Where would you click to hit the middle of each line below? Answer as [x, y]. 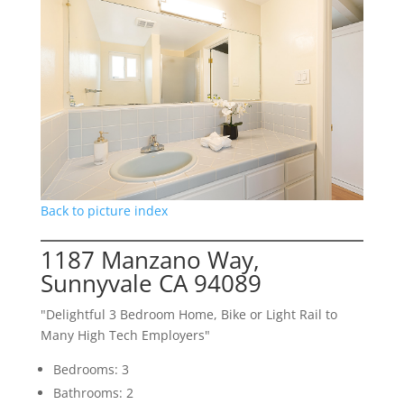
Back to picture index [104, 211]
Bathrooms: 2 [93, 393]
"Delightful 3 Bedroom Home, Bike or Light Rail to [188, 315]
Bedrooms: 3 [91, 370]
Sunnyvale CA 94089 [151, 284]
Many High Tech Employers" [125, 335]
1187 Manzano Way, [150, 260]
